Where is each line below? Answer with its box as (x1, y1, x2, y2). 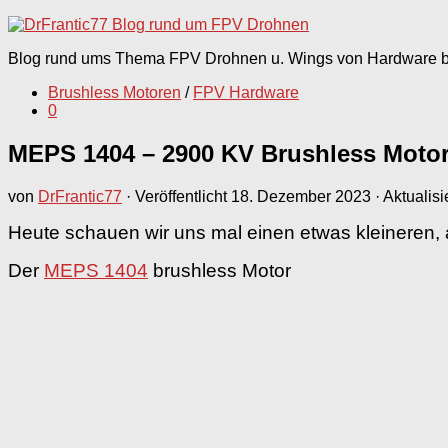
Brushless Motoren (48, 84, 181, 101)
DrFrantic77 (38, 187, 122, 205)
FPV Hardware (193, 84, 299, 101)
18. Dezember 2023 (231, 187, 371, 205)
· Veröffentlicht (126, 187, 231, 205)
